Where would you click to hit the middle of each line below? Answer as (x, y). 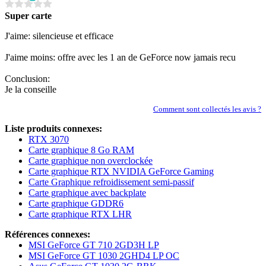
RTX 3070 (49, 139)
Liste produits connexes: (53, 128)
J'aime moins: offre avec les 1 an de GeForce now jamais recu (120, 57)
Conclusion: (27, 78)
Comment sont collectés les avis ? (207, 109)
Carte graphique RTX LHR (80, 214)
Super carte (28, 15)
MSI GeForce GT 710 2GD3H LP (94, 245)
